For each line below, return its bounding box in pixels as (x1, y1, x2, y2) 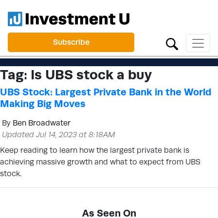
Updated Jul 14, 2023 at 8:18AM (2, 130, 115, 139)
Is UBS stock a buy (31, 66, 152, 82)
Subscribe (53, 37, 90, 47)
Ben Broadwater (13, 118, 71, 127)
